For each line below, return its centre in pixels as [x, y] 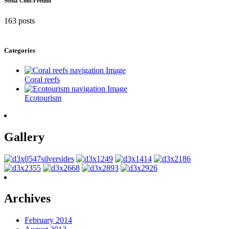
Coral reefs [42, 79]
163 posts [19, 21]
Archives [27, 199]
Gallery [24, 137]
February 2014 [48, 220]
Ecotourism [43, 98]
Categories [20, 50]
